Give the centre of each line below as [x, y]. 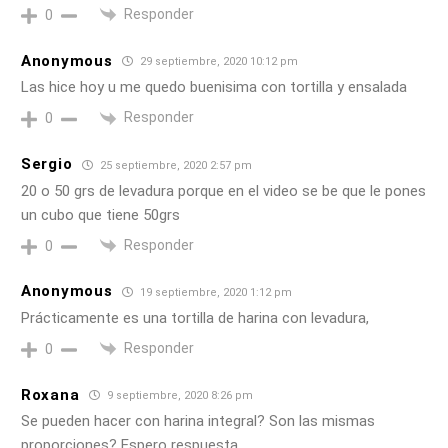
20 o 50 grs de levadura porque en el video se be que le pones [223, 190]
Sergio [47, 164]
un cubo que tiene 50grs [100, 214]
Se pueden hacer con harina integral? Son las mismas [198, 421]
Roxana [50, 394]
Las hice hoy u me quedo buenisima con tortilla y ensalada [214, 87]
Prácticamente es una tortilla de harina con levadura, [195, 317]
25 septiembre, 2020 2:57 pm [175, 165]
